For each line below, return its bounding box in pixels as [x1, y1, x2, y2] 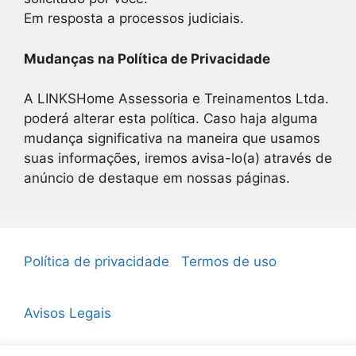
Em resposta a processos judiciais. [24, 10, 244, 26]
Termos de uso [181, 253, 277, 269]
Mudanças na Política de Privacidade [24, 50, 270, 67]
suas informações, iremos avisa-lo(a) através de [24, 150, 332, 166]
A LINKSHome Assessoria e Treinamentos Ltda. [24, 91, 329, 106]
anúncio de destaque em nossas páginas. [24, 170, 290, 186]
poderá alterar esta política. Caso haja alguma [24, 110, 318, 126]
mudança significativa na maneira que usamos [24, 130, 320, 146]
